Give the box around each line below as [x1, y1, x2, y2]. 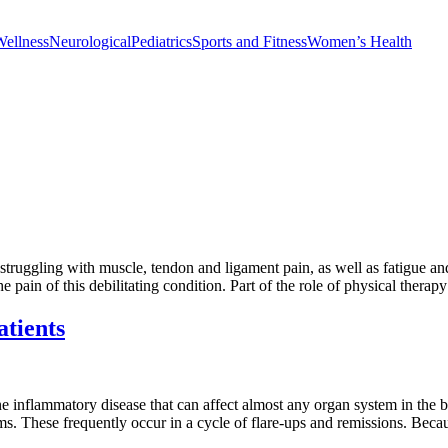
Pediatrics [131, 33, 192, 51]
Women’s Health [307, 33, 412, 51]
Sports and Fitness [192, 33, 307, 51]
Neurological [49, 33, 131, 51]
